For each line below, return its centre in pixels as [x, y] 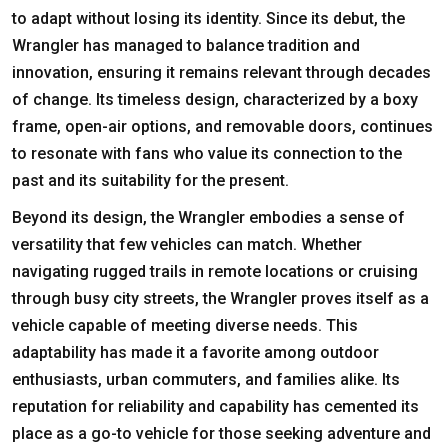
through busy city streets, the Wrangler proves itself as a [220, 298]
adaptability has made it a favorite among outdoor [195, 352]
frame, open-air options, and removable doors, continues [222, 126]
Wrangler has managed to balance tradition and [186, 45]
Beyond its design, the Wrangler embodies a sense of [208, 217]
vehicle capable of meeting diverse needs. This [185, 325]
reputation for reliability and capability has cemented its [215, 406]
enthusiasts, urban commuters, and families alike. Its [206, 379]
